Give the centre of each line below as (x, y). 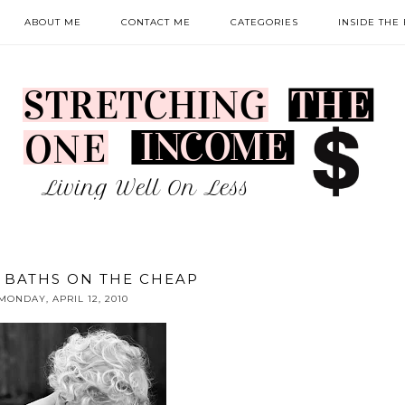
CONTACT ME (155, 22)
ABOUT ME (52, 22)
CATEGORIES (264, 22)
